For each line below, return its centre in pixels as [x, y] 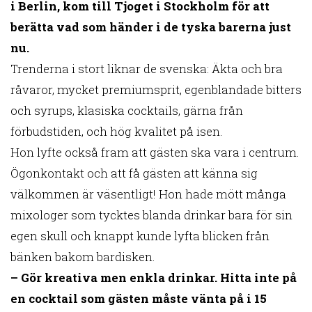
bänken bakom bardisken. [83, 256]
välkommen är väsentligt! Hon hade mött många [148, 194]
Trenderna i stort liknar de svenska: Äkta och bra [147, 68]
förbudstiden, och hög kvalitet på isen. [117, 131]
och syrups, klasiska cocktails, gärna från [127, 110]
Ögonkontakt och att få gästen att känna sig [134, 173]
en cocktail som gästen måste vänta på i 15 [139, 298]
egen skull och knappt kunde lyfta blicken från [140, 235]
